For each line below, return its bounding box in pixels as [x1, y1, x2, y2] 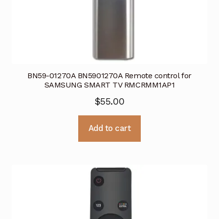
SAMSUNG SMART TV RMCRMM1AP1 [44, 80, 175, 90]
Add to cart [88, 123, 131, 133]
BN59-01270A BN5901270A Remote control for [27, 71, 192, 81]
